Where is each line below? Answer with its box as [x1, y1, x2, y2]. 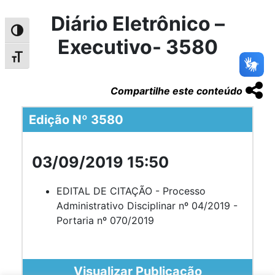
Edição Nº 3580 [29, 112, 123, 127]
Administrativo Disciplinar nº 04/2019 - [56, 199, 238, 212]
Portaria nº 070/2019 [56, 214, 154, 227]
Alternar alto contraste [4, 27, 109, 40]
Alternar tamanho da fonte [4, 53, 127, 66]
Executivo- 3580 [57, 34, 218, 59]
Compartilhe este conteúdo [110, 84, 242, 97]
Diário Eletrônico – [50, 11, 225, 36]
